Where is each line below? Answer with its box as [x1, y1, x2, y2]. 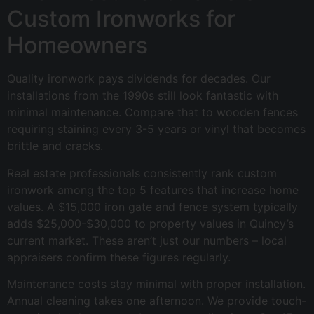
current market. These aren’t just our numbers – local [7, 233, 287, 247]
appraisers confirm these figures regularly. [7, 250, 231, 264]
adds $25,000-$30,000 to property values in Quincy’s [7, 216, 294, 231]
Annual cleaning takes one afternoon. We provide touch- [7, 293, 306, 308]
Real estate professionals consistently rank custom [7, 165, 277, 180]
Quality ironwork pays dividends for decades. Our [7, 71, 271, 86]
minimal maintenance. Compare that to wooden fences [7, 105, 298, 120]
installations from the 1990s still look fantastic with [7, 88, 278, 103]
